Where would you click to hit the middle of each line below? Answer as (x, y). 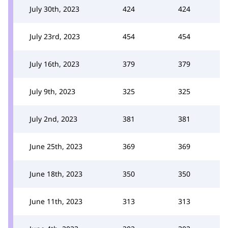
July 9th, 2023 (52, 91)
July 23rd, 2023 (55, 36)
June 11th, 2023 (56, 201)
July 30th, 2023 (54, 9)
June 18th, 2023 (56, 174)
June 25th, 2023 (56, 146)
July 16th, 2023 (54, 64)
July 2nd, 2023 (53, 119)
